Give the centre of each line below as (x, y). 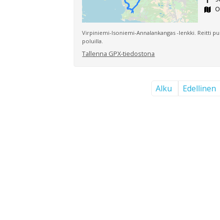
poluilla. (93, 41)
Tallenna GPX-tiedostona (119, 53)
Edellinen (199, 88)
